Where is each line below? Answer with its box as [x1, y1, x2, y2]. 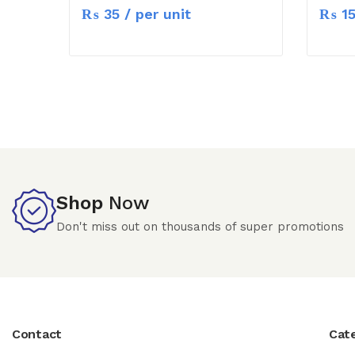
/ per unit [120, 5, 191, 22]
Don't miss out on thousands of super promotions [56, 219, 344, 234]
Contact [12, 326, 62, 342]
